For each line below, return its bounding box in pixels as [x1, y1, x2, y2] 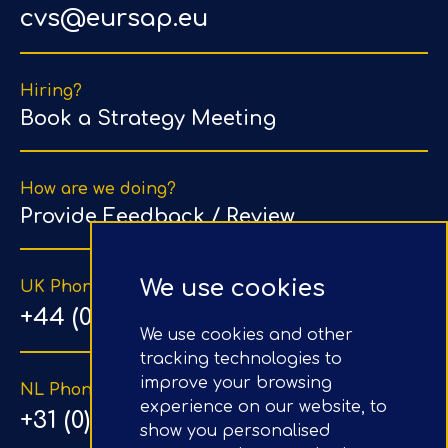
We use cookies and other [139, 326, 353, 344]
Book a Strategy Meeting [20, 107, 276, 131]
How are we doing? [20, 180, 176, 199]
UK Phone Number [20, 278, 178, 297]
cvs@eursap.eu [20, 5, 208, 33]
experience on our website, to [139, 398, 387, 416]
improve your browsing [139, 374, 332, 392]
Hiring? [20, 82, 82, 101]
